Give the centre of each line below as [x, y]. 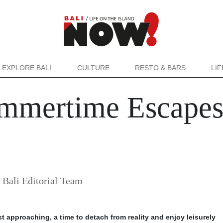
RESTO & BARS [160, 68]
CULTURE [93, 68]
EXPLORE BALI [27, 68]
